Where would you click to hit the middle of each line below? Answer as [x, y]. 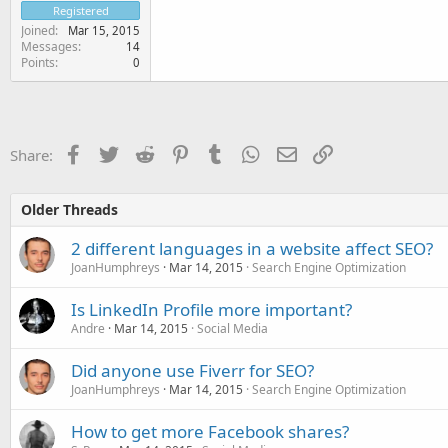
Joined [38, 30]
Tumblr [249, 152]
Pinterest [220, 152]
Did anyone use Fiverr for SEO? [192, 370]
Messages [49, 46]
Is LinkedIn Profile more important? [211, 309]
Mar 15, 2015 [104, 30]
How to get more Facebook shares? [210, 431]
